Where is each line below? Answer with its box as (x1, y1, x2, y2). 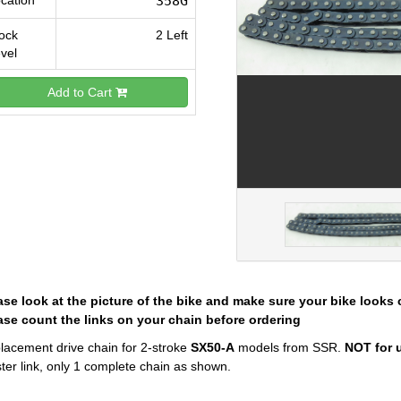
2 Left (155, 28, 188, 42)
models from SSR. (234, 340, 345, 355)
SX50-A (190, 340, 235, 355)
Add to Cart (47, 84, 115, 99)
